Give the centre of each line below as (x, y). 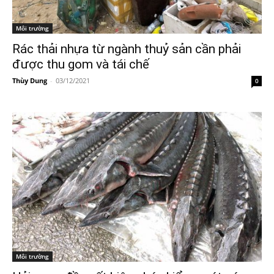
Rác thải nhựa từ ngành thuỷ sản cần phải (127, 49)
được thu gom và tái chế (81, 65)
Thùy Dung (30, 81)
